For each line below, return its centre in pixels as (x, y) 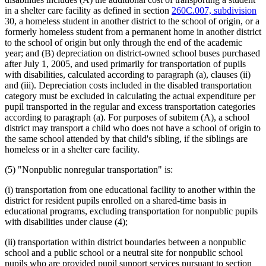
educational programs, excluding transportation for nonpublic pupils (131, 211)
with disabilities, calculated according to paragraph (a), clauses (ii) (128, 75)
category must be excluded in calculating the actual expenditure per (130, 96)
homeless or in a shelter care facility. (72, 150)
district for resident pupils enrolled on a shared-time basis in (115, 201)
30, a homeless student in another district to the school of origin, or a (132, 21)
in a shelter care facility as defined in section (88, 11)
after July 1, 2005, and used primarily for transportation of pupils (125, 64)
